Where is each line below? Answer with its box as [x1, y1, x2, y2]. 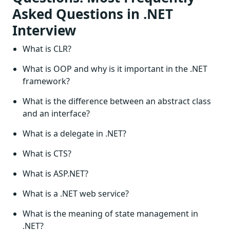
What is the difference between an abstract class [23, 95, 211, 107]
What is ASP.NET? [23, 168, 88, 179]
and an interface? [23, 108, 90, 119]
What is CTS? [23, 148, 71, 159]
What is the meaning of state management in [23, 208, 198, 219]
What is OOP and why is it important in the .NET [23, 63, 207, 74]
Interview [12, 21, 76, 40]
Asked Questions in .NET [12, 5, 173, 23]
